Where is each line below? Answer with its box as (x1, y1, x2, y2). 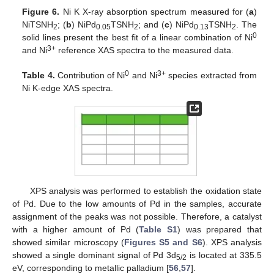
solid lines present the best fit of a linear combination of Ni (22, 32, 253, 43)
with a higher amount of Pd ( (12, 224, 139, 235)
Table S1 (139, 224, 177, 235)
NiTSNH (22, 20, 54, 30)
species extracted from (166, 70, 257, 81)
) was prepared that (177, 224, 262, 235)
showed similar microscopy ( (12, 237, 124, 248)
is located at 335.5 (187, 250, 262, 261)
